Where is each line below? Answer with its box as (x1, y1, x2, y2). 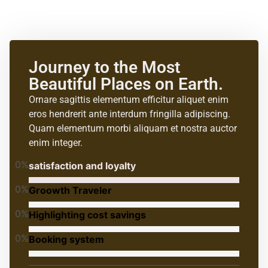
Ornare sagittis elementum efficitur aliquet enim (29, 93, 229, 105)
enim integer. (29, 136, 83, 148)
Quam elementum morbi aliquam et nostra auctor (29, 122, 237, 134)
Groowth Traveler (29, 184, 112, 197)
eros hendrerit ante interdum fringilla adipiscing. (29, 108, 230, 120)
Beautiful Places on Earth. (29, 74, 223, 94)
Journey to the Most (29, 57, 180, 77)
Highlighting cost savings (29, 209, 146, 221)
